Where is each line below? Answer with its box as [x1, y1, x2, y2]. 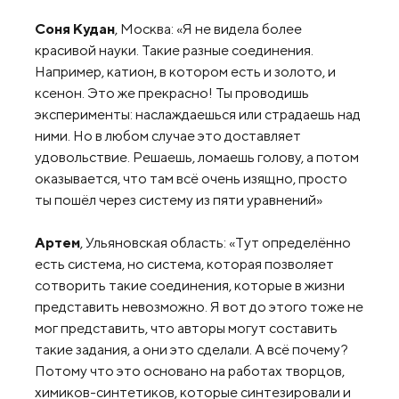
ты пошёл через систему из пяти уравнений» [35, 191, 322, 208]
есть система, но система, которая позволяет [35, 255, 334, 273]
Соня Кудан [35, 20, 115, 37]
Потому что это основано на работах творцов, [35, 362, 345, 379]
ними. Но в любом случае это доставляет [35, 126, 301, 144]
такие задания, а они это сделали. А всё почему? [35, 340, 348, 358]
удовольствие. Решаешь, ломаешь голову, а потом [35, 148, 359, 166]
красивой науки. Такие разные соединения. [35, 41, 313, 59]
